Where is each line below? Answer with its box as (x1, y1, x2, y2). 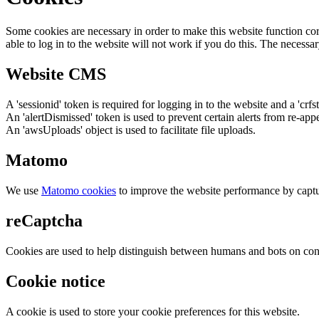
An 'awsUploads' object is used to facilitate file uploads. (6, 124, 256, 137)
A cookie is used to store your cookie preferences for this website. (6, 305, 300, 318)
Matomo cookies (41, 184, 116, 197)
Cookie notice (6, 271, 105, 291)
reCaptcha (6, 211, 83, 230)
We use (6, 184, 41, 197)
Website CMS (6, 65, 106, 84)
